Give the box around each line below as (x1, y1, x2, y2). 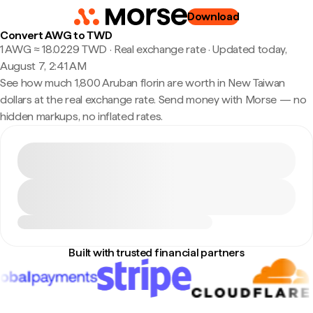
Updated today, (212, 43, 287, 56)
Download (187, 10, 240, 23)
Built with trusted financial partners (68, 246, 245, 259)
